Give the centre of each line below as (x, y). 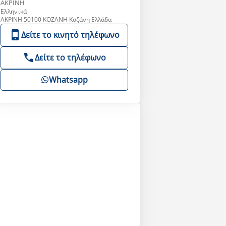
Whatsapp (68, 80)
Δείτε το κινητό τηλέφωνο (70, 35)
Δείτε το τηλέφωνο (70, 58)
